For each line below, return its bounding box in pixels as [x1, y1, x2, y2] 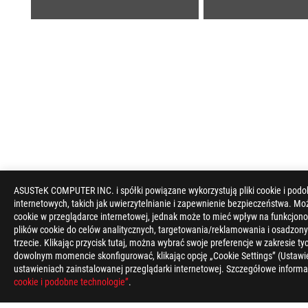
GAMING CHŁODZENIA [90, 237, 177, 248]
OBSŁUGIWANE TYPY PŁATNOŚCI [45, 269, 176, 281]
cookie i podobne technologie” [14, 276, 129, 287]
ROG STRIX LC [200, 237, 253, 248]
